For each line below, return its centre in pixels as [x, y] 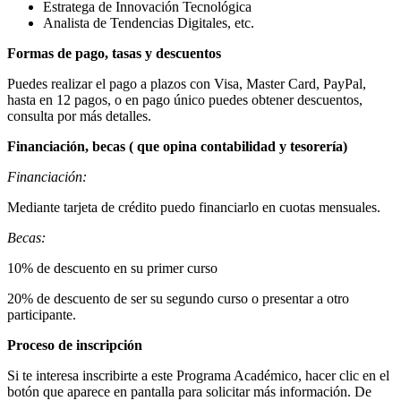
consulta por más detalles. [79, 115]
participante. [42, 314]
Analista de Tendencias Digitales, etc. [149, 22]
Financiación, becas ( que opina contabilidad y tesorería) [177, 146]
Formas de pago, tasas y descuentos [114, 53]
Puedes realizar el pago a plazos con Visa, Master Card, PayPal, [188, 83]
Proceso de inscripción [75, 345]
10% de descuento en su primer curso [112, 268]
